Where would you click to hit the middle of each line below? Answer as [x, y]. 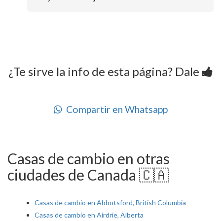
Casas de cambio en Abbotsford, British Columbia [110, 203]
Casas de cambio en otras [89, 159]
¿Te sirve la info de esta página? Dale [105, 72]
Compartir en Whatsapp [115, 110]
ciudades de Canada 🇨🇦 [88, 175]
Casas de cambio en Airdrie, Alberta [89, 215]
